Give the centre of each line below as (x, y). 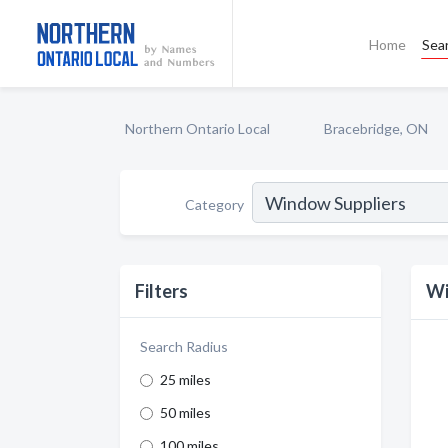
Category (214, 204)
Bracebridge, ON (376, 128)
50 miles (185, 412)
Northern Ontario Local (197, 128)
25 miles (185, 379)
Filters (161, 291)
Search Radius (184, 346)
